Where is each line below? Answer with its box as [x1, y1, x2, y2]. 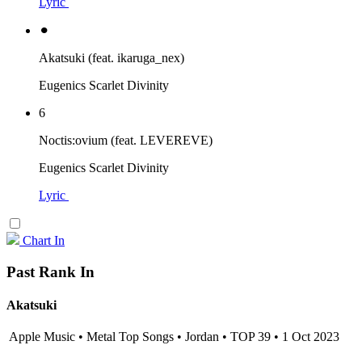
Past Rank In [6, 263, 95, 280]
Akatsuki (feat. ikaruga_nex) [39, 50, 184, 65]
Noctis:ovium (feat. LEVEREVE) [39, 133, 213, 147]
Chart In [23, 233, 65, 247]
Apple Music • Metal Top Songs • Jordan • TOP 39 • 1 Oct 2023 [6, 330, 339, 344]
